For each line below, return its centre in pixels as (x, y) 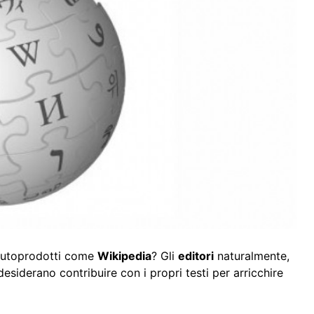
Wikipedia (124, 256)
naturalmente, (252, 256)
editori (196, 256)
